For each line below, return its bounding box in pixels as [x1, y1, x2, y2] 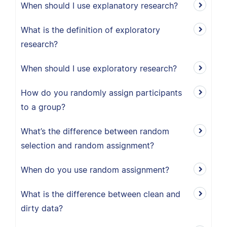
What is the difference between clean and [21, 189, 180, 199]
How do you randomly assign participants [21, 88, 182, 98]
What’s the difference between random [21, 126, 169, 136]
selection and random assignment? [21, 140, 154, 150]
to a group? [21, 102, 65, 112]
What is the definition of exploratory [21, 25, 160, 35]
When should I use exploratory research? [21, 63, 177, 73]
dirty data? [21, 203, 63, 213]
